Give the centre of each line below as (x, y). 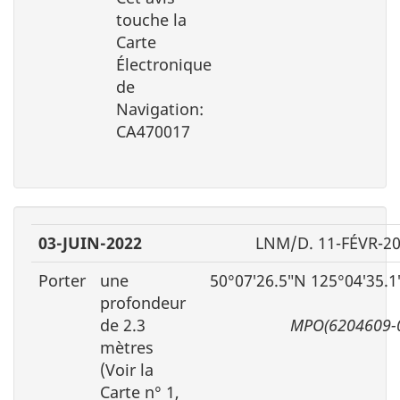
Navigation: (160, 108)
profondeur (143, 302)
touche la (151, 19)
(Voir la (127, 369)
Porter (62, 280)
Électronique (164, 64)
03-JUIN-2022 (90, 242)
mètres (127, 347)
